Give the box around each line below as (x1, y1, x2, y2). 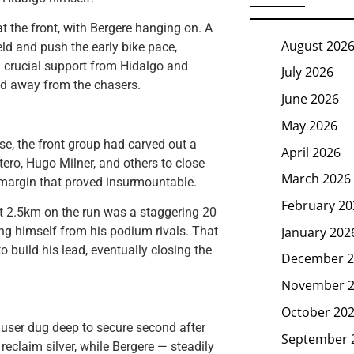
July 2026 (281, 63, 333, 81)
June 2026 (281, 89, 339, 107)
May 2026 (281, 116, 337, 134)
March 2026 (281, 169, 351, 187)
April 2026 (281, 143, 341, 161)
